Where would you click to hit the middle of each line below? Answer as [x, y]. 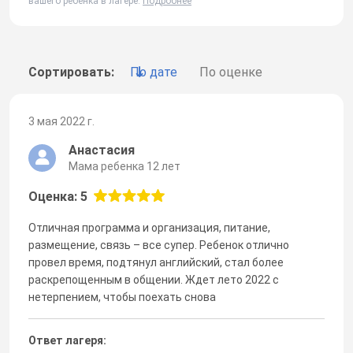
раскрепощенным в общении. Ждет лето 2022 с [154, 279]
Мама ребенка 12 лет [124, 166]
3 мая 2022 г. [61, 121]
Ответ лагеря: [67, 340]
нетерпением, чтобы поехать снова [122, 297]
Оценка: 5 [58, 196]
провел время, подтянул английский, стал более [156, 262]
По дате [154, 72]
